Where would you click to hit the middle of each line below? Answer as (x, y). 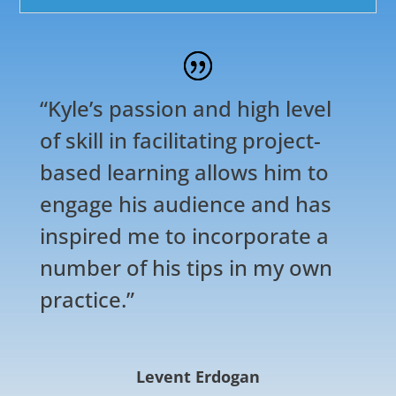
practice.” (87, 300)
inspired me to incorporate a (184, 236)
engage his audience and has (185, 204)
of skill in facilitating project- (180, 141)
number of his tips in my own (186, 268)
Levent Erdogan (198, 377)
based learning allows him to (184, 172)
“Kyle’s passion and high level (185, 109)
